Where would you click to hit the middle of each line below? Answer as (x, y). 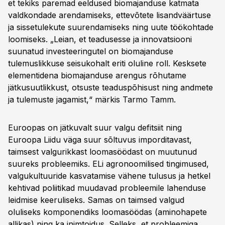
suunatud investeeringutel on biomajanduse (91, 51)
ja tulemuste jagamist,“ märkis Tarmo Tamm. (92, 99)
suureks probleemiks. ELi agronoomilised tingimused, (108, 164)
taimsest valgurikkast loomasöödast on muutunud (102, 152)
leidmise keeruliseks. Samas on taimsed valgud (96, 200)
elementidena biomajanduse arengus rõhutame (97, 75)
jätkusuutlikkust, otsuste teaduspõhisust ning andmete (110, 87)
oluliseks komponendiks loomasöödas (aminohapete (107, 212)
